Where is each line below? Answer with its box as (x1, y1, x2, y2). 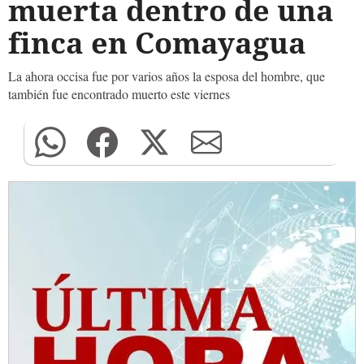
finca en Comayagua (8, 23, 306, 63)
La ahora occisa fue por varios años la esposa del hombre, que (8, 67, 325, 84)
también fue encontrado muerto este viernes (8, 85, 230, 102)
